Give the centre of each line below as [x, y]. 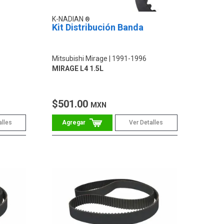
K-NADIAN [69, 19]
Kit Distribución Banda [98, 27]
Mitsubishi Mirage [80, 59]
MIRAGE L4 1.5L [78, 69]
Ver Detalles [146, 123]
